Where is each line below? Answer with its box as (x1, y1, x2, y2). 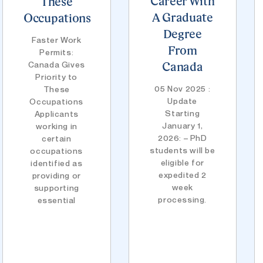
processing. (158, 194, 207, 204)
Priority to (35, 71, 78, 82)
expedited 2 (158, 169, 207, 180)
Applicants (34, 108, 79, 119)
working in (35, 120, 77, 131)
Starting (165, 107, 200, 118)
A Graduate (151, 12, 213, 25)
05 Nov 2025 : (154, 83, 211, 93)
